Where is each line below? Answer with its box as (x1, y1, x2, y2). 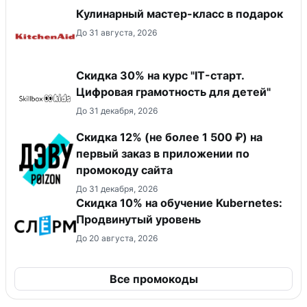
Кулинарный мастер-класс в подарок (76, 6, 283, 21)
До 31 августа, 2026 (76, 27, 157, 38)
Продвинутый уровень (76, 212, 201, 226)
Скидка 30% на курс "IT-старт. (76, 68, 245, 82)
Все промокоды (109, 271, 198, 286)
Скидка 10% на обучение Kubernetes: (76, 195, 282, 210)
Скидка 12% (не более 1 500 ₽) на (76, 130, 262, 144)
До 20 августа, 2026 (76, 232, 158, 243)
